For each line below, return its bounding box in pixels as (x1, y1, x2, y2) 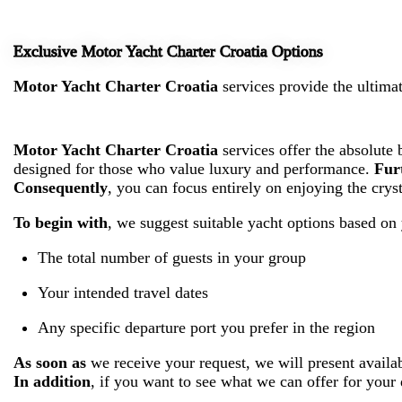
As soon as (13, 354, 86, 372)
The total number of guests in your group (38, 249, 306, 267)
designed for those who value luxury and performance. (13, 160, 374, 179)
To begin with (13, 214, 108, 232)
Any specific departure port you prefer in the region (38, 319, 375, 337)
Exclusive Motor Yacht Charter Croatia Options (13, 42, 323, 61)
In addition (13, 372, 91, 391)
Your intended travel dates (38, 284, 208, 302)
